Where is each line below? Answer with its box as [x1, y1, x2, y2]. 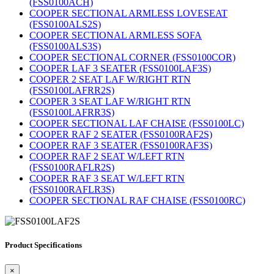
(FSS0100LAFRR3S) [29, 107, 114, 118]
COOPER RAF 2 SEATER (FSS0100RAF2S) [29, 129, 212, 140]
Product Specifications [5, 240, 82, 250]
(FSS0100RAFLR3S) [29, 184, 114, 195]
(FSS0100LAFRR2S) [29, 85, 114, 96]
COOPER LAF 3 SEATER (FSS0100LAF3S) [29, 63, 211, 74]
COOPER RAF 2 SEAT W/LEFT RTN [29, 151, 185, 162]
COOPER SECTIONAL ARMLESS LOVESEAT [29, 8, 228, 19]
